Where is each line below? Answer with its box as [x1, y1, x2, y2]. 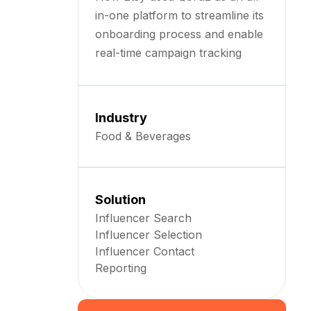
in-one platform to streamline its [95, 8, 264, 22]
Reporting [95, 261, 146, 275]
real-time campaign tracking [95, 46, 242, 60]
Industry [95, 110, 147, 125]
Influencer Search [95, 211, 192, 225]
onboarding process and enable [95, 27, 263, 41]
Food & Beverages [95, 129, 191, 143]
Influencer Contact [95, 244, 194, 258]
